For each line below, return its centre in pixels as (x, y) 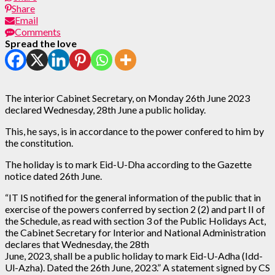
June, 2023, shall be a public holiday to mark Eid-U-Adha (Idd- (134, 255)
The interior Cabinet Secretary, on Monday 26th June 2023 (127, 98)
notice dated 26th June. (53, 176)
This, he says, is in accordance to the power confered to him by (134, 131)
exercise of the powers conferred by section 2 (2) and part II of (135, 209)
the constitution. (39, 142)
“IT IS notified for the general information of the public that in (133, 197)
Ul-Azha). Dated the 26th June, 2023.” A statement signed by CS (137, 267)
